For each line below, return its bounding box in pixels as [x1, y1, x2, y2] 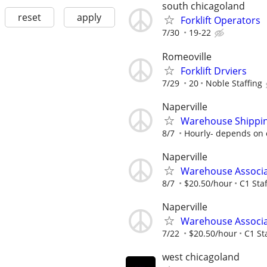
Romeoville [162, 49, 212, 63]
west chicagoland [162, 250, 240, 264]
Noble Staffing [206, 77, 262, 89]
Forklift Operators [181, 14, 260, 27]
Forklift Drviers [181, 64, 247, 77]
